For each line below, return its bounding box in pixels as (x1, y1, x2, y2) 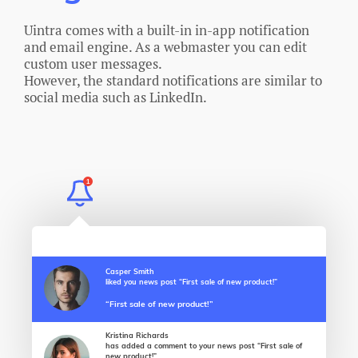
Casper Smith (105, 268, 154, 276)
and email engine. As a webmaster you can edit (24, 38, 307, 56)
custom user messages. (24, 54, 165, 73)
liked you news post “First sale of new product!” (105, 278, 277, 286)
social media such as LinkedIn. (24, 88, 207, 106)
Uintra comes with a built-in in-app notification (24, 21, 309, 39)
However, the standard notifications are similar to (24, 71, 322, 89)
